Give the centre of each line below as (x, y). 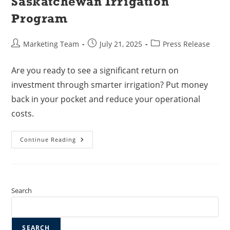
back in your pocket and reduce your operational (106, 99)
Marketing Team (51, 44)
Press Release (187, 44)
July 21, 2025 (121, 44)
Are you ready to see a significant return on (95, 71)
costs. (23, 114)
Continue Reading (48, 140)
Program (40, 20)
